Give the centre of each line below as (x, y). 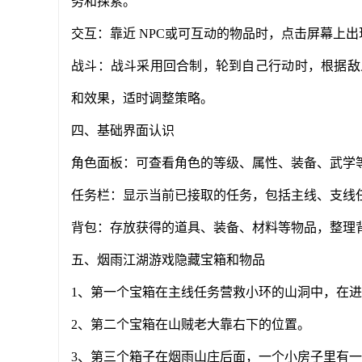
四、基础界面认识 (123, 130)
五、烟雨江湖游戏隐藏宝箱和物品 (168, 260)
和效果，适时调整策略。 (142, 98)
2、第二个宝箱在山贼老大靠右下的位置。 (191, 324)
